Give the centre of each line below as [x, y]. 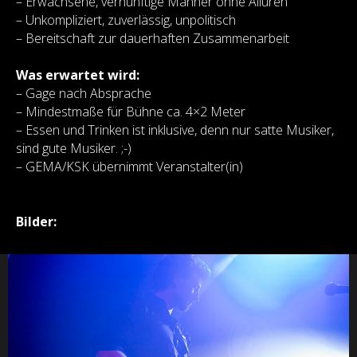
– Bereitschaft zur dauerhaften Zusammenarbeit [153, 38]
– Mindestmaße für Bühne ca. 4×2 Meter [131, 112]
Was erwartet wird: [78, 75]
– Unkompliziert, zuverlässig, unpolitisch [126, 20]
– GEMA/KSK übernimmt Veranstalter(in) [129, 167]
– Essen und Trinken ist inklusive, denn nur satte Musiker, [175, 130]
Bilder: [36, 222]
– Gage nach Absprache [84, 93]
